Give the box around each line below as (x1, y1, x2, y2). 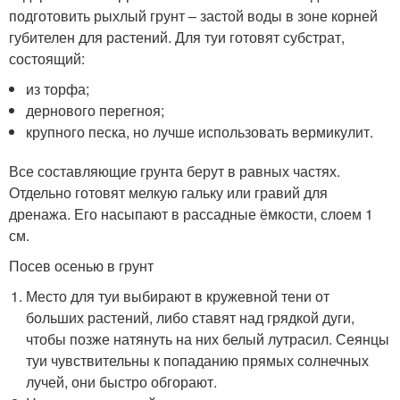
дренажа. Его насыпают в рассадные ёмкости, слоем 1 (9, 204, 373, 225)
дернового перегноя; (26, 100, 165, 121)
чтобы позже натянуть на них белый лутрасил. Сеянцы (26, 329, 390, 350)
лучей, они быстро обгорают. (26, 371, 218, 393)
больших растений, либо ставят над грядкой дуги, (26, 307, 355, 329)
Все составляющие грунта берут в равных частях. (9, 161, 340, 182)
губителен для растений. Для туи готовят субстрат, (9, 27, 345, 48)
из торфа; (26, 79, 90, 100)
